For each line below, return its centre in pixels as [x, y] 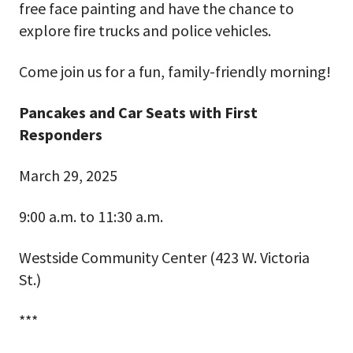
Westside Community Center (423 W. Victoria [164, 257]
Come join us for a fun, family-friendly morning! [175, 71]
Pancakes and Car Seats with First [138, 112]
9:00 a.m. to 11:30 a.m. [91, 216]
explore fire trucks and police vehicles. [145, 30]
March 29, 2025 [68, 175]
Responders [61, 134]
